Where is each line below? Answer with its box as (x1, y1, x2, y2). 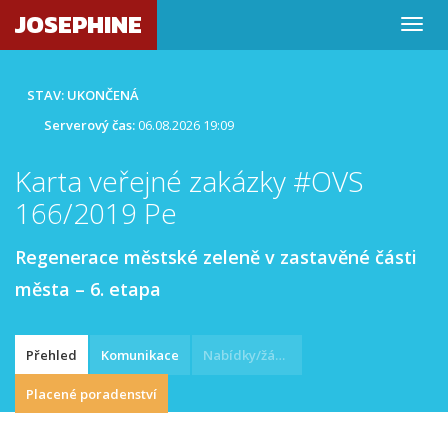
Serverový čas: (44, 116, 135, 134)
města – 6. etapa (15, 277, 161, 301)
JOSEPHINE (15, 7, 142, 42)
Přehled (26, 346, 77, 364)
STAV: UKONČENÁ (27, 86, 139, 104)
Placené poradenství (26, 385, 157, 403)
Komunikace (101, 346, 179, 364)
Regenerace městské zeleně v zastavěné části (15, 245, 417, 269)
